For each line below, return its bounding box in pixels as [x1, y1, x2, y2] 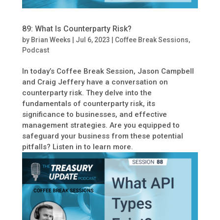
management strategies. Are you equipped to [22, 121, 180, 130]
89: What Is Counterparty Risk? [22, 24, 132, 34]
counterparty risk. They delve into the [22, 88, 152, 98]
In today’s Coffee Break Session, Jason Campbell [22, 67, 194, 76]
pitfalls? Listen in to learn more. [22, 142, 133, 152]
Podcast [22, 46, 49, 55]
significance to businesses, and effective [22, 110, 167, 119]
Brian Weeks [30, 36, 71, 44]
